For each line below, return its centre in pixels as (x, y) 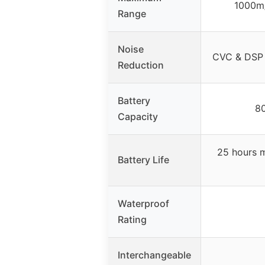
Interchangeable (154, 255)
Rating (132, 220)
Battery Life (143, 160)
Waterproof (143, 204)
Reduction (141, 65)
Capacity (138, 117)
